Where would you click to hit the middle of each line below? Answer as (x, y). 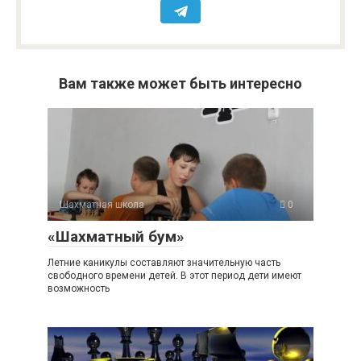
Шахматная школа (102, 205)
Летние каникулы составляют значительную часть (164, 263)
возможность (79, 289)
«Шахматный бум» (116, 237)
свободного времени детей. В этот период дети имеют (174, 276)
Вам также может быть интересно (180, 84)
